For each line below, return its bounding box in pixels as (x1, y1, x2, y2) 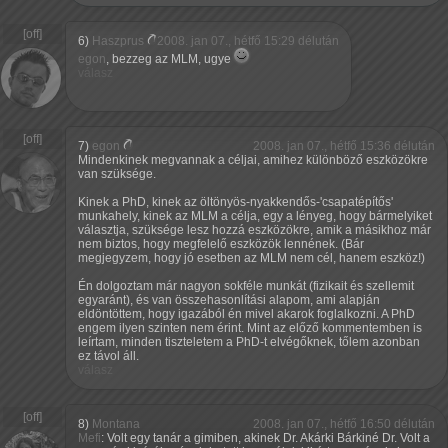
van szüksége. (78, 167, 156, 182)
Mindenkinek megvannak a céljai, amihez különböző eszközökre (78, 153, 428, 168)
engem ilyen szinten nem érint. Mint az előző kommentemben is (78, 321, 422, 336)
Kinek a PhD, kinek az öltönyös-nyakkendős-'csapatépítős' (78, 195, 393, 210)
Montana (92, 417, 140, 432)
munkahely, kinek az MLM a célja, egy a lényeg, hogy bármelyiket (78, 209, 432, 224)
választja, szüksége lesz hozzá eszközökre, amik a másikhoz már (78, 223, 431, 238)
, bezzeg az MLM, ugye (106, 52, 234, 67)
